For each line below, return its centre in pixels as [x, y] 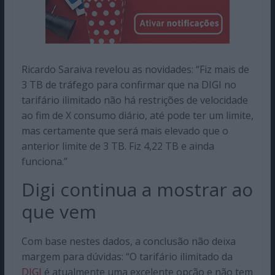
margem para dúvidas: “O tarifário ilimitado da [127, 256]
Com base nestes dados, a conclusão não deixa [128, 241]
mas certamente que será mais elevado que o [125, 130]
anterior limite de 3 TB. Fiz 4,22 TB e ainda [118, 146]
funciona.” [44, 161]
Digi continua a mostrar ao [137, 189]
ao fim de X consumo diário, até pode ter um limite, [137, 115]
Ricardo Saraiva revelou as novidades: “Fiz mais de [135, 69]
